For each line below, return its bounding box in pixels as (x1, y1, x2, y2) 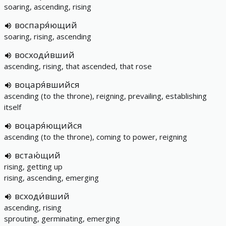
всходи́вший (15, 190, 70, 202)
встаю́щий (15, 149, 61, 161)
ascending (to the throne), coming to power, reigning (4, 132, 187, 142)
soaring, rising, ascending (4, 31, 91, 41)
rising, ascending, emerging (4, 173, 99, 183)
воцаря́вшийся (15, 79, 80, 90)
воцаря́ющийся (15, 120, 82, 131)
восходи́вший (15, 49, 75, 61)
